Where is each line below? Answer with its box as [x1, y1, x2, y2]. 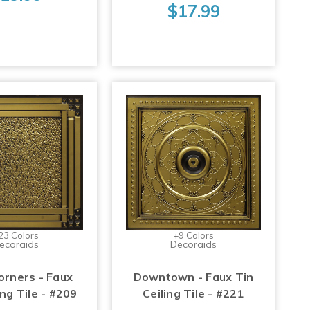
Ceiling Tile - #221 [143, 286, 244, 301]
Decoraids [170, 238, 217, 251]
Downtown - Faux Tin [133, 270, 254, 284]
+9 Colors [173, 230, 215, 241]
